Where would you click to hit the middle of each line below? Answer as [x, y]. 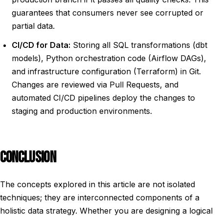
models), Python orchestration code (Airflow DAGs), [109, 58]
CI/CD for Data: [41, 45]
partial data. [33, 26]
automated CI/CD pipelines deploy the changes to [103, 98]
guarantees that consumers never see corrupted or [108, 13]
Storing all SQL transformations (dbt [139, 45]
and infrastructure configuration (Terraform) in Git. [106, 71]
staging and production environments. [82, 111]
